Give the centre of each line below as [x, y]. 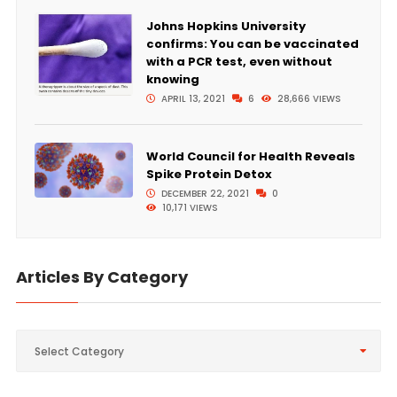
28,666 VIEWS [307, 98]
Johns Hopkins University [226, 26]
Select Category [79, 351]
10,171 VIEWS [188, 207]
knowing [172, 79]
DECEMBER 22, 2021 [203, 193]
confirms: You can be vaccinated [252, 43]
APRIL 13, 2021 [191, 98]
